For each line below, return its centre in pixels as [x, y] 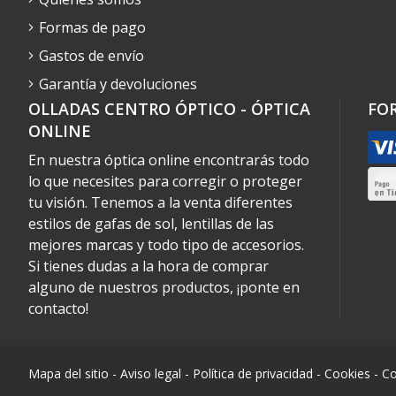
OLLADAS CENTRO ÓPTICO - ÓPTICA [169, 108]
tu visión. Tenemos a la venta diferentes [160, 202]
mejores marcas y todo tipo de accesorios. [166, 244]
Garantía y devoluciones [118, 84]
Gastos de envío [91, 55]
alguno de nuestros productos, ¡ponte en [164, 287]
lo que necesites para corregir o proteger [165, 181]
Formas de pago [92, 27]
